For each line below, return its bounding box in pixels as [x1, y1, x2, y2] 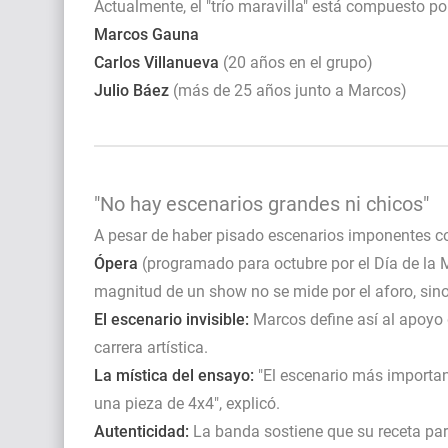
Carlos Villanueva [94, 52, 219, 72]
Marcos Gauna [94, 24, 199, 44]
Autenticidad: [94, 421, 189, 441]
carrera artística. [94, 337, 208, 357]
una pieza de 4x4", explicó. [94, 393, 280, 413]
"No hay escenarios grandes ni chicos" [94, 191, 429, 216]
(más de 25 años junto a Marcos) [169, 80, 407, 100]
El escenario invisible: [94, 309, 249, 329]
